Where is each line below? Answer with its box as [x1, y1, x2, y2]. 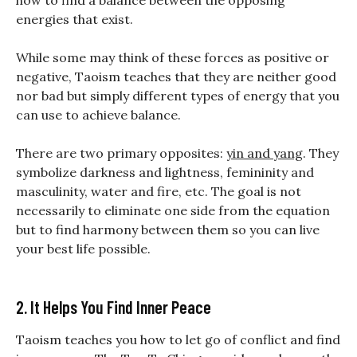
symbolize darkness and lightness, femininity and [16, 164, 314, 181]
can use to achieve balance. [16, 107, 181, 124]
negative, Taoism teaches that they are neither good [16, 69, 336, 85]
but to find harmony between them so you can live [16, 222, 320, 238]
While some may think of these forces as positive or [16, 49, 329, 66]
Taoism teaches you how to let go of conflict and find [16, 331, 340, 348]
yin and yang [226, 145, 303, 162]
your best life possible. [16, 241, 151, 257]
